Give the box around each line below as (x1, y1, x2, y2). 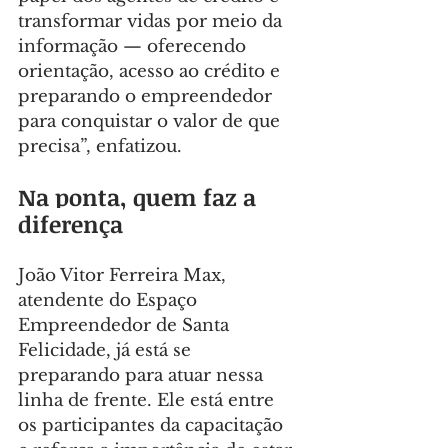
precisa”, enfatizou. (18, 136, 182, 158)
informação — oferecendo (18, 36, 251, 58)
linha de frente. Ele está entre (18, 390, 279, 412)
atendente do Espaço (18, 290, 202, 312)
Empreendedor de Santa (18, 315, 234, 337)
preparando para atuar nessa (18, 365, 268, 387)
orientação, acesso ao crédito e (18, 61, 285, 83)
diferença (18, 208, 123, 241)
